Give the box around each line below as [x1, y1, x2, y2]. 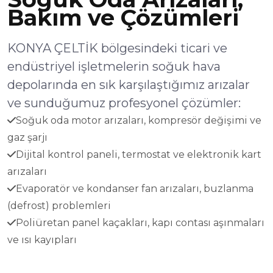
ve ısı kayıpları [7, 234, 77, 246]
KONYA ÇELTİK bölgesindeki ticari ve [7, 41, 227, 55]
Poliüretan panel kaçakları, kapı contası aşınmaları [16, 217, 264, 229]
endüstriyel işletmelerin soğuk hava [7, 59, 221, 74]
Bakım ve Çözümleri [7, 4, 239, 31]
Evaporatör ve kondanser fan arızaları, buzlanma [16, 183, 253, 194]
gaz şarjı [7, 132, 48, 143]
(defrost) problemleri [7, 200, 111, 211]
